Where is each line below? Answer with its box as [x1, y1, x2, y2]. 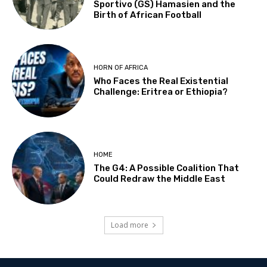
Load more [110, 219, 148, 230]
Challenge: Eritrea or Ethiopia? [94, 86, 228, 97]
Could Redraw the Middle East [94, 173, 226, 185]
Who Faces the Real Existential [94, 75, 229, 86]
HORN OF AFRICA [94, 63, 148, 72]
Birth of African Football [94, 10, 202, 21]
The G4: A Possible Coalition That [94, 163, 240, 174]
